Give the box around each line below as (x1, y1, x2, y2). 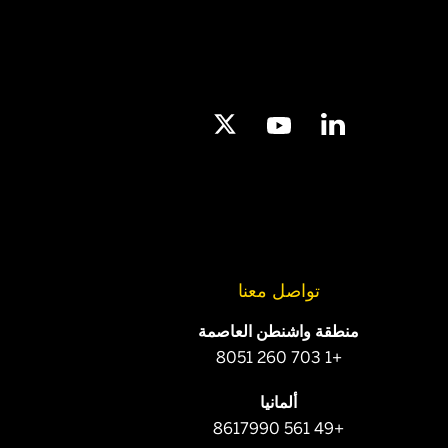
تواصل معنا (237, 280, 320, 303)
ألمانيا (260, 393, 298, 413)
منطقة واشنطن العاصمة (198, 322, 360, 342)
